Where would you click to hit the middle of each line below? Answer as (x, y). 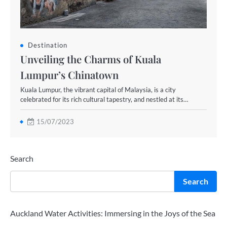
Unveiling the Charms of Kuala (91, 59)
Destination (48, 45)
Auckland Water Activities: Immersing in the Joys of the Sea (113, 213)
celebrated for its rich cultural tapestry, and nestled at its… (104, 99)
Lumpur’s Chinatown (69, 75)
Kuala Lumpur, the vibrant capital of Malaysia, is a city (98, 90)
